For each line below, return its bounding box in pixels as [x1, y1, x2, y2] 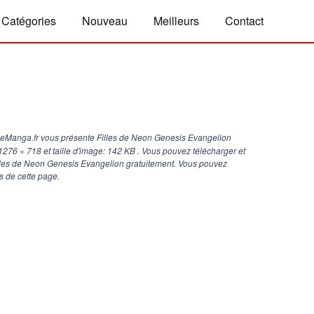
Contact [225, 13, 264, 29]
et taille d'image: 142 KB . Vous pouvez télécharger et [41, 144, 245, 156]
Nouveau [82, 13, 128, 29]
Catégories [1, 13, 56, 29]
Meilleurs [153, 13, 199, 29]
